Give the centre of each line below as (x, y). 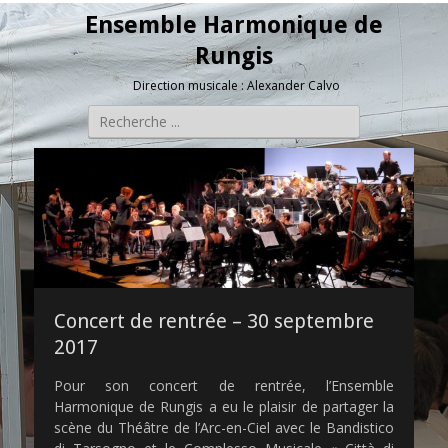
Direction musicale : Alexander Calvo (236, 85)
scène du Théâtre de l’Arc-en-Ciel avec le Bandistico (224, 427)
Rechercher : (128, 115)
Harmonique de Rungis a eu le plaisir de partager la (224, 406)
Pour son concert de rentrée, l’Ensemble (224, 385)
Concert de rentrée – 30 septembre (214, 320)
